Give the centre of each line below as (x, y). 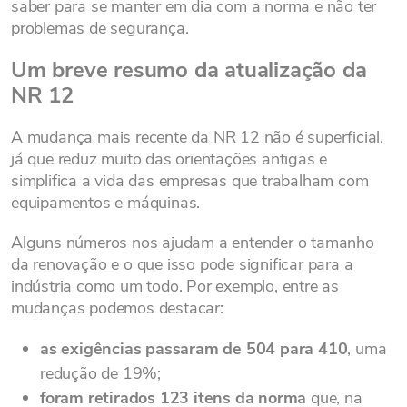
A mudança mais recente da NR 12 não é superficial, (197, 137)
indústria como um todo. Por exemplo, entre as (175, 286)
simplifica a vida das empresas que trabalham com (190, 181)
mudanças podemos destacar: (117, 308)
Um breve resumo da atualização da (189, 70)
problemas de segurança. (100, 28)
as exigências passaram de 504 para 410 (194, 349)
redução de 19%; (101, 373)
